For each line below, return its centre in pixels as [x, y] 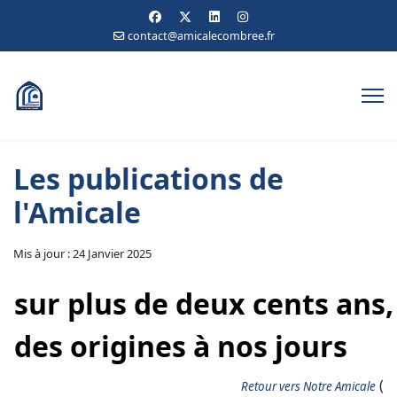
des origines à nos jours [181, 346]
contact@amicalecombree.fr [201, 36]
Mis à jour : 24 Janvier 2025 [82, 253]
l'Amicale [77, 212]
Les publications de [148, 179]
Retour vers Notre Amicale [308, 386]
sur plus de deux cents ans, [204, 304]
